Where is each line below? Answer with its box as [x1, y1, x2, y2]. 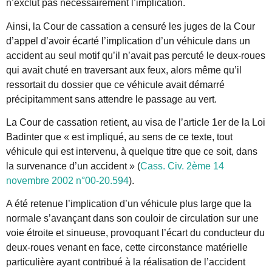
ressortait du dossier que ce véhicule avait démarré [6, 79, 225, 90]
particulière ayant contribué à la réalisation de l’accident [6, 257, 245, 268]
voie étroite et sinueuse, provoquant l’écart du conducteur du [6, 228, 265, 239]
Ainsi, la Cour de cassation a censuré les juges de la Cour [6, 21, 255, 32]
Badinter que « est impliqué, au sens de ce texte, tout [6, 131, 233, 142]
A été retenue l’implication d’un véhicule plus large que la [6, 199, 251, 209]
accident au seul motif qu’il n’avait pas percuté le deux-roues [6, 50, 265, 61]
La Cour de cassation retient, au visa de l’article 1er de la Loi [6, 117, 265, 127]
